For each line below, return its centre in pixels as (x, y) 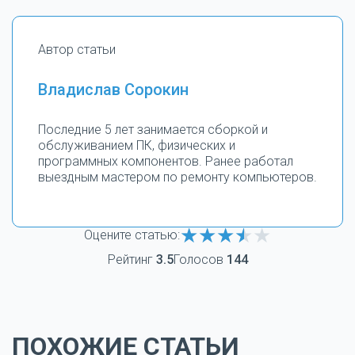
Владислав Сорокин (113, 90)
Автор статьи (77, 50)
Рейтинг (132, 260)
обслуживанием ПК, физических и (137, 145)
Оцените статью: (132, 235)
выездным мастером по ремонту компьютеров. (177, 177)
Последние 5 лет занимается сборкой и (153, 130)
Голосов (200, 260)
